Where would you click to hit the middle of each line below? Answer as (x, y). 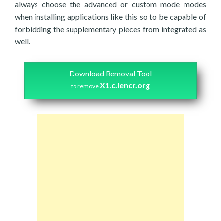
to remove (85, 86)
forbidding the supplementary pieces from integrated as (110, 29)
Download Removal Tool (110, 73)
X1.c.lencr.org (125, 85)
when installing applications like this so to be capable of (110, 17)
